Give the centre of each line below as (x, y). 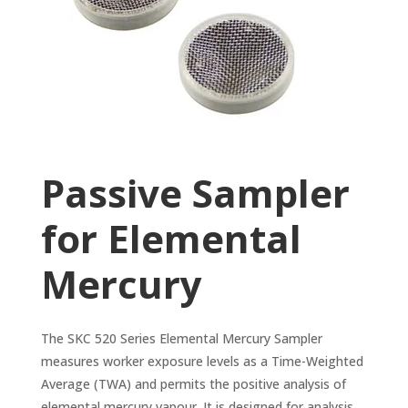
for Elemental (171, 239)
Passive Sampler (195, 193)
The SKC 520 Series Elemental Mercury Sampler (181, 339)
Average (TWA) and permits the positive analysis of (193, 384)
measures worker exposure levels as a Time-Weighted (202, 362)
